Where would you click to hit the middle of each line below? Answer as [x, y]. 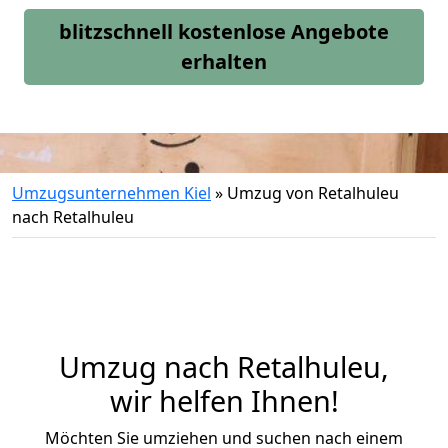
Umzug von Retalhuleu [313, 193]
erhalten [224, 61]
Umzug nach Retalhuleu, [224, 366]
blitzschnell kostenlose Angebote [224, 31]
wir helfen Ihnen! [224, 400]
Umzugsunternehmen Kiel [111, 193]
